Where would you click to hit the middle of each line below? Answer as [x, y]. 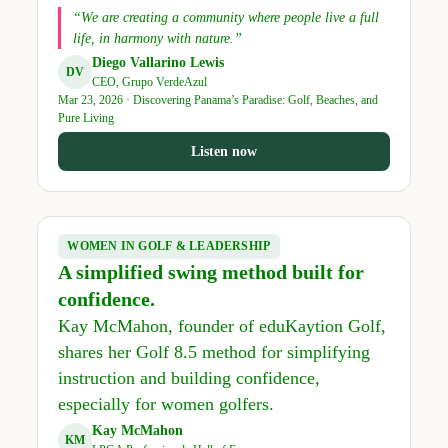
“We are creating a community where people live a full [225, 18]
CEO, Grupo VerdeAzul [149, 82]
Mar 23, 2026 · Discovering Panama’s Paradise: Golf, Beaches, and [217, 100]
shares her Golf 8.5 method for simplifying [213, 352]
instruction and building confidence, [188, 378]
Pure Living [85, 118]
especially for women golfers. [165, 404]
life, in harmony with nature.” [157, 39]
